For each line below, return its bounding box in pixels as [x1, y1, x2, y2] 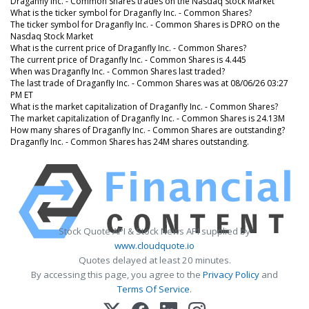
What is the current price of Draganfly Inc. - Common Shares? [10, 41, 246, 54]
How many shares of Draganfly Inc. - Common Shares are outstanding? [10, 123, 285, 136]
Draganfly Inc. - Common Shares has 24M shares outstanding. [10, 135, 249, 148]
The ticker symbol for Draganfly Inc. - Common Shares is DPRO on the [10, 18, 280, 30]
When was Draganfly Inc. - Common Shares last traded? [10, 65, 225, 77]
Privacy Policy [203, 268, 259, 281]
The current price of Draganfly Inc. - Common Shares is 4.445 [10, 53, 246, 66]
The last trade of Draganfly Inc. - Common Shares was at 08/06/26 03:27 [10, 77, 288, 89]
